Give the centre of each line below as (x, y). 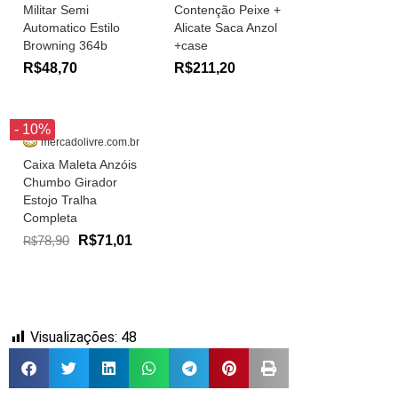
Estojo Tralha (60, 199)
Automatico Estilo (72, 27)
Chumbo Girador (70, 182)
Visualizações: (74, 337)
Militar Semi (56, 9)
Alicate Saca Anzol (226, 27)
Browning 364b (65, 45)
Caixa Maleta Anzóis (80, 164)
